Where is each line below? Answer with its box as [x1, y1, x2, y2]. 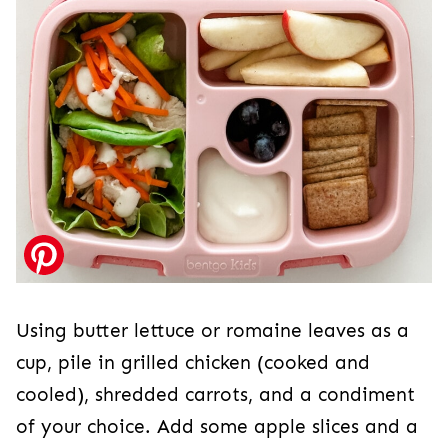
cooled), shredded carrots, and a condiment [16, 384, 415, 407]
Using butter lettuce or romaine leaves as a [16, 320, 409, 343]
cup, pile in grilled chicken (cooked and [16, 352, 370, 375]
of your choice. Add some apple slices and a [16, 416, 418, 439]
